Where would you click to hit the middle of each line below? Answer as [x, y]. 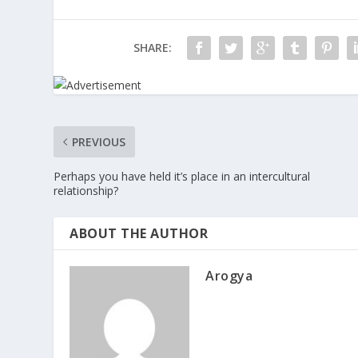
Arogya [229, 276]
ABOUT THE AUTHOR [139, 234]
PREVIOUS [99, 142]
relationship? [86, 191]
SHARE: [152, 48]
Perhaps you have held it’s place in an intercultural [182, 177]
